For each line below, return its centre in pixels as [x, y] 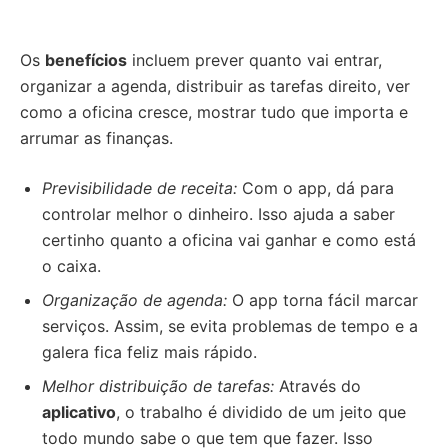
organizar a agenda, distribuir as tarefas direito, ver [215, 86]
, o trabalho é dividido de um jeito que [261, 412]
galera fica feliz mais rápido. [149, 352]
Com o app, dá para [315, 188]
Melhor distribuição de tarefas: [158, 386]
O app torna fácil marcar [322, 300]
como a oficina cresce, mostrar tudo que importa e [214, 112]
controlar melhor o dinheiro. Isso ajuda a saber [218, 214]
